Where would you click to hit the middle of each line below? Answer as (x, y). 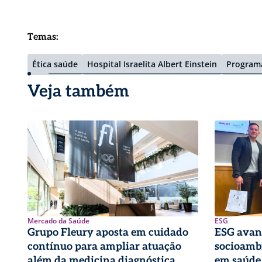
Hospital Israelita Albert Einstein (152, 64)
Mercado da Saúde (58, 220)
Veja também (78, 92)
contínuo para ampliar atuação (104, 246)
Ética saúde (55, 64)
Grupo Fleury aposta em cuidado (108, 232)
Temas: (43, 37)
